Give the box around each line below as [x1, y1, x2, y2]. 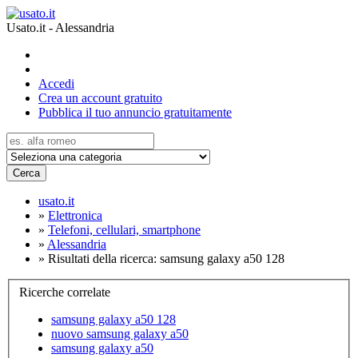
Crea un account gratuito [38, 91, 162, 105]
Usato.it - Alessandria [6, 21, 114, 34]
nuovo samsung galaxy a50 [51, 326, 189, 340]
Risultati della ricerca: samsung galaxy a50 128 [48, 252, 284, 265]
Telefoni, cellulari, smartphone [48, 223, 201, 237]
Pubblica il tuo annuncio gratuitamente [38, 105, 232, 119]
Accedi [38, 77, 74, 90]
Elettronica [48, 209, 102, 222]
